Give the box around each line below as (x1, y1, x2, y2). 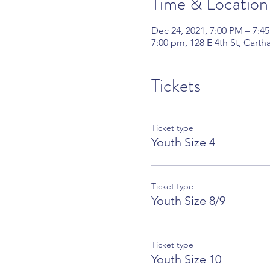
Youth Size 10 (151, 251, 221, 266)
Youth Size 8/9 (151, 193, 225, 208)
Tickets (151, 72, 201, 98)
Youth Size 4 (151, 134, 215, 149)
